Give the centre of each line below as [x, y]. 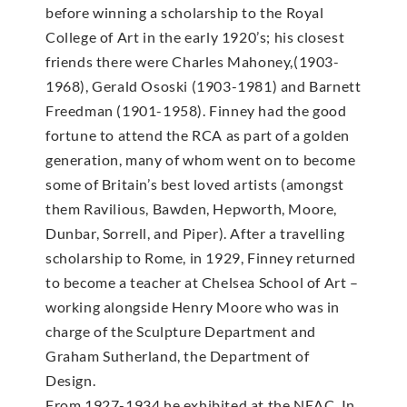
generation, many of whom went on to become [201, 159]
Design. [71, 380]
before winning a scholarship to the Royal [185, 12]
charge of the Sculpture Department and [181, 331]
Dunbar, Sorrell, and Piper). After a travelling [195, 233]
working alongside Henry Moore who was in [193, 306]
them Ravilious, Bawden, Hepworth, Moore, [192, 208]
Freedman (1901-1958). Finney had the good [196, 110]
